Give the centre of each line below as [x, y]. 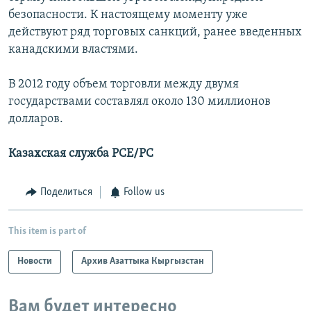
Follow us [144, 193]
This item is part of [47, 231]
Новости [35, 261]
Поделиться [66, 193]
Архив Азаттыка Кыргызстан [143, 261]
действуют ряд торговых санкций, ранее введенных [155, 33]
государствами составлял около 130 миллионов [140, 102]
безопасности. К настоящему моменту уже [128, 15]
